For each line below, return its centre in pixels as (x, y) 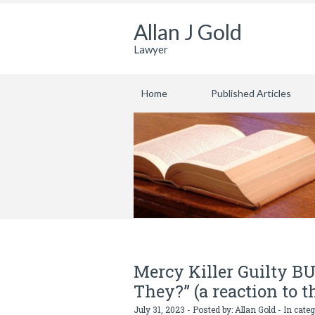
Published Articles (251, 93)
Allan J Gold (188, 32)
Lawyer (151, 49)
